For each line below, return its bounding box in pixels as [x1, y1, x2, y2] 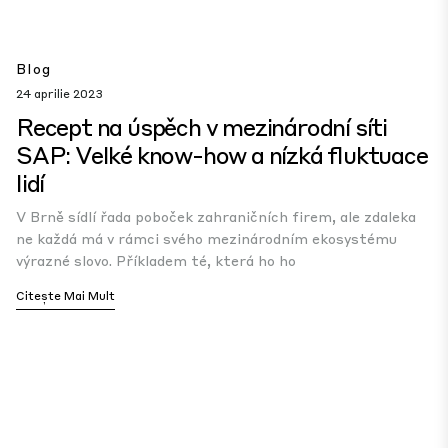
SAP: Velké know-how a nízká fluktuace [16, 139, 428, 170]
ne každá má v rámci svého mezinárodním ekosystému [16, 229, 397, 247]
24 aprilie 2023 [16, 86, 103, 101]
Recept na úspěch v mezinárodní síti [16, 111, 387, 142]
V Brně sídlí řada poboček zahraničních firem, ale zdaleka [16, 207, 416, 225]
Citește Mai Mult [16, 288, 115, 303]
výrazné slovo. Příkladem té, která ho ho [16, 251, 296, 269]
